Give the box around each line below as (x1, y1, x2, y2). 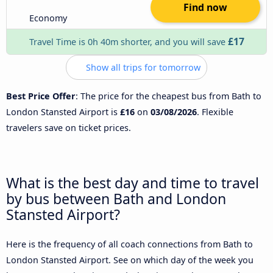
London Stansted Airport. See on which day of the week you (6, 253, 253, 266)
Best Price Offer (6, 90, 76, 102)
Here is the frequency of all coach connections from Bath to (6, 238, 253, 250)
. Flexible (197, 106, 233, 118)
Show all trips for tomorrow (83, 61, 200, 73)
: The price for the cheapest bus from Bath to (76, 90, 261, 102)
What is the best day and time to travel (6, 172, 259, 193)
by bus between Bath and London (6, 188, 226, 208)
